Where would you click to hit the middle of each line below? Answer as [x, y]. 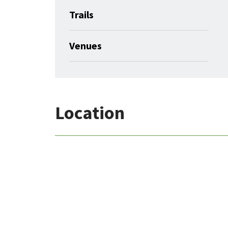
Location [90, 113]
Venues [85, 46]
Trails [81, 15]
